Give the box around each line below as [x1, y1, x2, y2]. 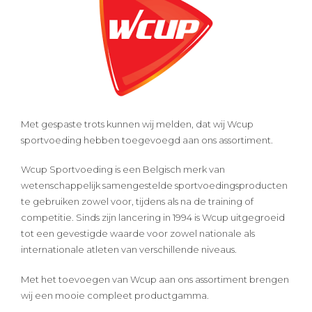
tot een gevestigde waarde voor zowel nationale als [21, 228, 255, 240]
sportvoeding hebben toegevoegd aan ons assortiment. [21, 134, 273, 146]
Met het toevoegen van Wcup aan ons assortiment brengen [21, 273, 289, 285]
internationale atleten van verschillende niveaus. [21, 244, 237, 256]
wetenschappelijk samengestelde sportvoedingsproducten [21, 180, 288, 192]
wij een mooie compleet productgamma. [21, 289, 209, 301]
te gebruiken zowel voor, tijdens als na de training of [21, 196, 253, 208]
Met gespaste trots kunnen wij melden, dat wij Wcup [21, 118, 253, 130]
